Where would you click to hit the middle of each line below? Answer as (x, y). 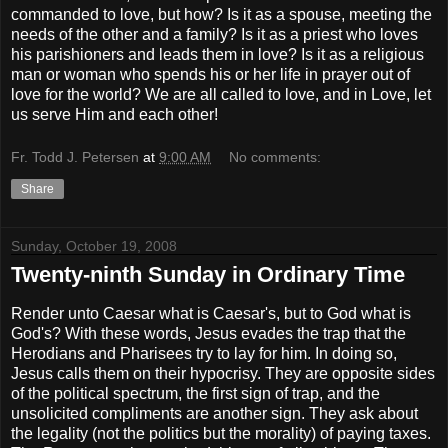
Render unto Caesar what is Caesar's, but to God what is (211, 314)
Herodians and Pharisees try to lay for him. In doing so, (204, 354)
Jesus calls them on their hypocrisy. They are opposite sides (223, 374)
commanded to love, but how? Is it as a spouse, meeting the (221, 14)
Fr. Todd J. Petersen (75, 157)
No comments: (275, 157)
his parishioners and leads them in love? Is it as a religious (217, 54)
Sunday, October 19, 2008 (94, 246)
